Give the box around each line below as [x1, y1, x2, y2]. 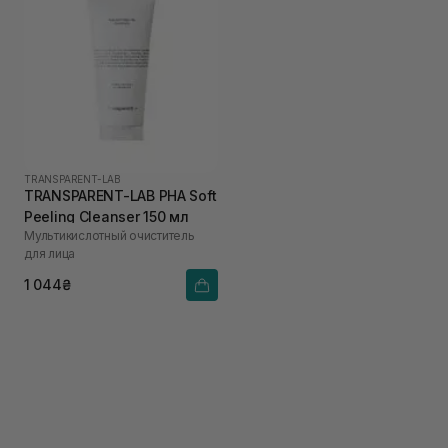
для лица [24, 245, 76, 261]
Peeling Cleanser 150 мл [24, 207, 189, 225]
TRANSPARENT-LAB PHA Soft [24, 186, 217, 204]
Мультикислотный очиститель [24, 227, 195, 243]
